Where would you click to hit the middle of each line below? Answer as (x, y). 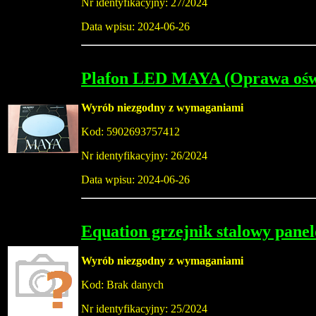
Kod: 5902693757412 (130, 132)
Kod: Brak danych (122, 285)
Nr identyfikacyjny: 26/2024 (144, 156)
